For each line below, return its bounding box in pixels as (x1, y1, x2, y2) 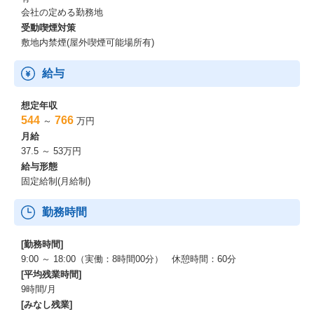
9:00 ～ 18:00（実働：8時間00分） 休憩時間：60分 (21, 254, 236, 264)
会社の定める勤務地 (21, 7, 103, 18)
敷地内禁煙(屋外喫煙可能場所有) (21, 37, 154, 48)
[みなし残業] (21, 299, 72, 310)
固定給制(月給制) (21, 176, 90, 186)
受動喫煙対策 (21, 22, 76, 33)
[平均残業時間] (21, 269, 81, 280)
